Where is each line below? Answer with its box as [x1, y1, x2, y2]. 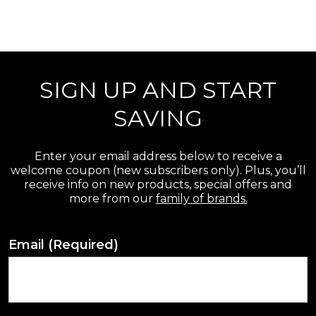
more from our [68, 191, 156, 205]
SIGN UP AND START [39, 75, 276, 104]
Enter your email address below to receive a [34, 149, 282, 163]
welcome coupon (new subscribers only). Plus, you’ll [10, 163, 306, 177]
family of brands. [155, 191, 248, 205]
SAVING [114, 104, 202, 132]
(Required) [48, 236, 119, 253]
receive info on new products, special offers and [24, 177, 292, 191]
